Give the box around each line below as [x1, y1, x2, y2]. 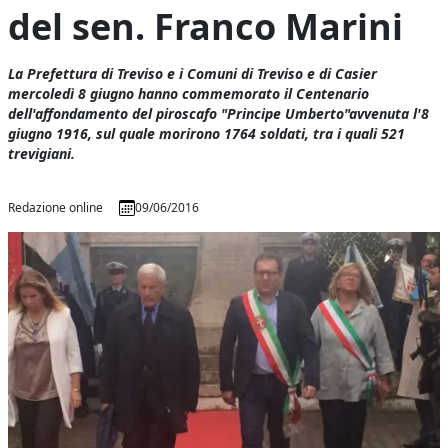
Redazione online [8, 199, 104, 216]
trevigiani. [8, 144, 76, 163]
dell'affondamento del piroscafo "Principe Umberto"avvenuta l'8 [8, 104, 430, 123]
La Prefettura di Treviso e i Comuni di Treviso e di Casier [8, 64, 378, 83]
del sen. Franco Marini [8, 2, 404, 51]
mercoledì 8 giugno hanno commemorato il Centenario [8, 84, 370, 103]
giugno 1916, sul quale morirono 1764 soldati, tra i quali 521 [8, 124, 406, 143]
